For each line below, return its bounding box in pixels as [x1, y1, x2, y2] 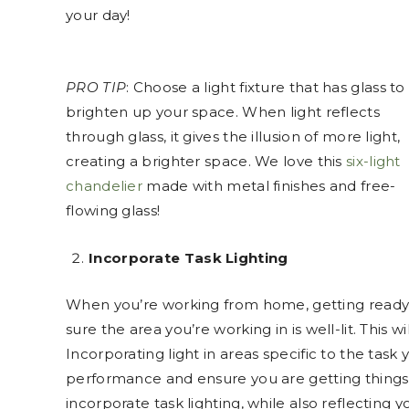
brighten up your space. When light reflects [66, 102, 380, 121]
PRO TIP [66, 78, 127, 96]
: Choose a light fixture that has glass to [126, 78, 405, 96]
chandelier [66, 176, 143, 194]
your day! [66, 5, 131, 24]
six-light [346, 152, 401, 170]
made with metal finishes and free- [142, 176, 396, 194]
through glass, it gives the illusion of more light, [66, 127, 401, 145]
